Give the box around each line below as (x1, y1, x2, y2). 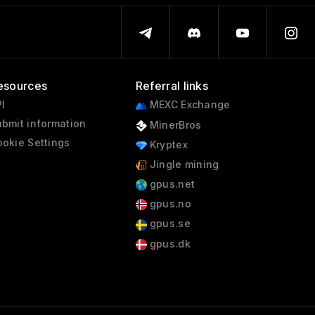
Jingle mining (146, 157, 219, 170)
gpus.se (146, 217, 191, 230)
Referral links (135, 79, 209, 94)
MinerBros (146, 118, 202, 131)
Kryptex (146, 138, 188, 150)
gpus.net (146, 178, 195, 191)
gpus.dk (146, 237, 191, 250)
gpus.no (146, 198, 191, 210)
